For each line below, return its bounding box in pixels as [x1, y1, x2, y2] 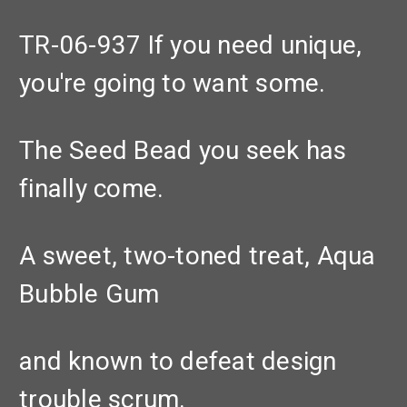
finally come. [19, 174, 164, 204]
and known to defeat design [19, 346, 337, 377]
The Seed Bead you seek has [19, 135, 347, 166]
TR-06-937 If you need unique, [19, 30, 362, 61]
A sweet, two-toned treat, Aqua [19, 241, 376, 272]
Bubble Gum [19, 279, 160, 310]
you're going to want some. [19, 68, 326, 99]
